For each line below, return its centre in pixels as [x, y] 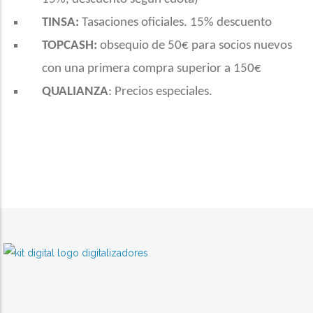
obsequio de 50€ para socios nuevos [196, 46]
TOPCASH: [63, 46]
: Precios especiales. [162, 92]
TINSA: [52, 23]
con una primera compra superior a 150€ [152, 69]
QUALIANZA [75, 92]
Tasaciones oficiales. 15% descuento [177, 23]
